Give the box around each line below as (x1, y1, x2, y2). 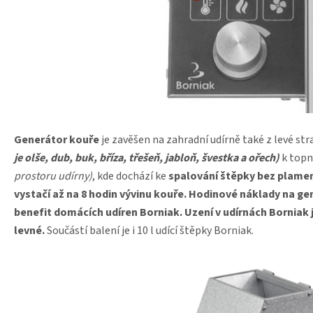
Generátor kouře (14, 131, 101, 147)
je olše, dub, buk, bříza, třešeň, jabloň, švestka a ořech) (14, 150, 279, 166)
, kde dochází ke (92, 168, 168, 184)
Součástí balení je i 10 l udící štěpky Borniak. (45, 222, 256, 238)
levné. (14, 222, 45, 238)
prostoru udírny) (14, 168, 92, 184)
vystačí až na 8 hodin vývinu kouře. (14, 186, 187, 202)
